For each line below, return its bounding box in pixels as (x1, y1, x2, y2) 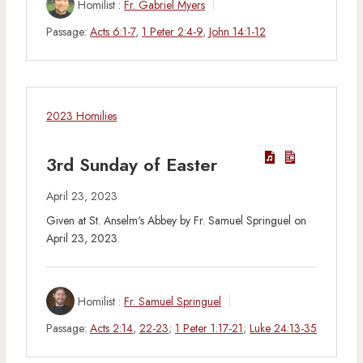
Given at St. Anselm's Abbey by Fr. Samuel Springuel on (46, 211, 306, 228)
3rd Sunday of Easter (46, 151, 217, 177)
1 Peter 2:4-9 (142, 23, 203, 40)
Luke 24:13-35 (250, 319, 317, 336)
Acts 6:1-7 (90, 23, 135, 40)
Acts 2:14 (90, 319, 133, 336)
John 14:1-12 (209, 23, 266, 40)
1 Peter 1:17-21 (175, 319, 243, 336)
